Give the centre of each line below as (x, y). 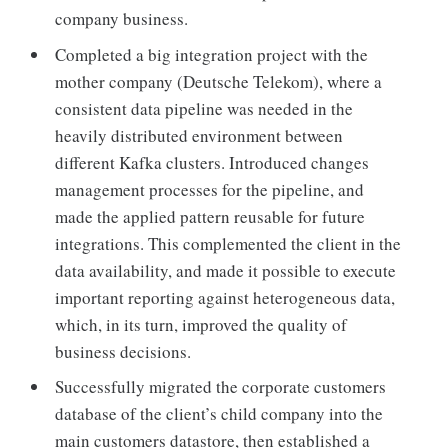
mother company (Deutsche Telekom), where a (219, 81)
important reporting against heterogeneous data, (225, 297)
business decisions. (123, 351)
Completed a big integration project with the (212, 54)
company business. (122, 19)
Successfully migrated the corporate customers (221, 387)
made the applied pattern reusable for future (210, 216)
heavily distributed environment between (199, 135)
